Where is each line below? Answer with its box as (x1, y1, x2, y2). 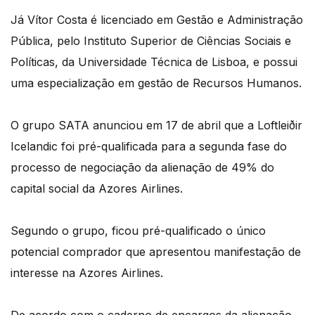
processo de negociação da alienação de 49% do (11, 160, 274, 174)
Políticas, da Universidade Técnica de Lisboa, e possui (11, 54, 297, 69)
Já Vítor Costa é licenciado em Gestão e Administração (11, 12, 303, 27)
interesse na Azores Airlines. (11, 265, 163, 280)
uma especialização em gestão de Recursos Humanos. (11, 75, 302, 90)
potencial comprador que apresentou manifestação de (11, 244, 301, 259)
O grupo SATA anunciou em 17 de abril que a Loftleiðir (11, 117, 302, 132)
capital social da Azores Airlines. (11, 181, 183, 195)
